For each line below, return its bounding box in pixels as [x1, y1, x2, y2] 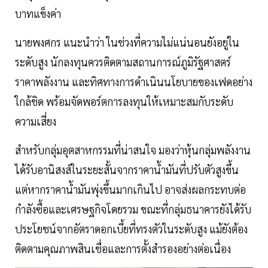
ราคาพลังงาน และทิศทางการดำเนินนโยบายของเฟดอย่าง [15, 75, 252, 89]
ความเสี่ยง [15, 114, 56, 129]
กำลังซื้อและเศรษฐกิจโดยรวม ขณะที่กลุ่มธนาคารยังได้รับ [15, 202, 251, 217]
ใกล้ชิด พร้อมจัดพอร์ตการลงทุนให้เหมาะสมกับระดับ [15, 95, 233, 109]
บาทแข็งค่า [15, 7, 61, 21]
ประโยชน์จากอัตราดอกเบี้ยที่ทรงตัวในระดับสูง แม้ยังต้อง [15, 222, 248, 236]
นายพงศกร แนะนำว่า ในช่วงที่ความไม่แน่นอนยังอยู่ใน [15, 35, 239, 50]
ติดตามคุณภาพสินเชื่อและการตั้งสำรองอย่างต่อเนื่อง [15, 242, 231, 256]
